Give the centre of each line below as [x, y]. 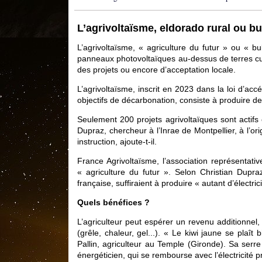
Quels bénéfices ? [113, 202]
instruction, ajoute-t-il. [117, 141]
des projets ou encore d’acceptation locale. [156, 69]
